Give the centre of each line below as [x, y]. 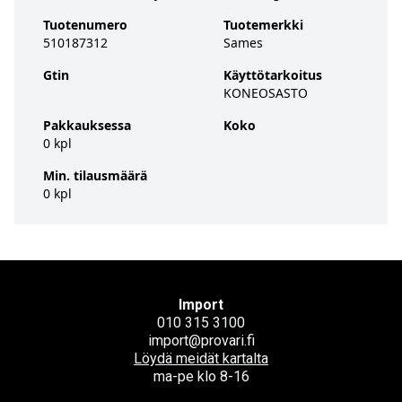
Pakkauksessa [87, 125]
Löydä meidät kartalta [201, 358]
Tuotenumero [85, 25]
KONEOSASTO [265, 93]
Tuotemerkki [263, 25]
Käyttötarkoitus [272, 75]
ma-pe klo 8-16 [201, 376]
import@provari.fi [201, 341]
